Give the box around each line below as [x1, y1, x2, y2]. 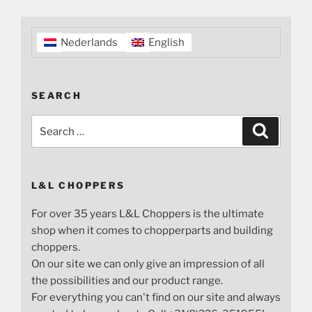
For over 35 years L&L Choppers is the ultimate [31, 207, 264, 220]
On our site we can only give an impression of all [31, 257, 265, 270]
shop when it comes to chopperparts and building [31, 224, 273, 237]
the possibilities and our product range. [31, 274, 223, 287]
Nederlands [61, 36, 118, 49]
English [148, 36, 185, 49]
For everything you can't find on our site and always [31, 290, 281, 304]
